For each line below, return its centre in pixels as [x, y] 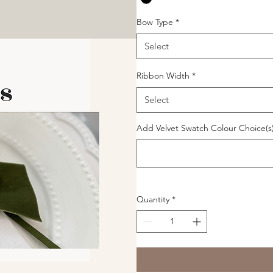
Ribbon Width [163, 76]
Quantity [153, 200]
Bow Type [155, 22]
